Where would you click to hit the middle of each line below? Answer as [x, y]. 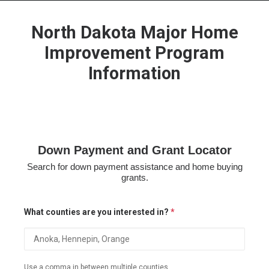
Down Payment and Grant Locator [134, 150]
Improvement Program [134, 53]
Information [134, 73]
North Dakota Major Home [134, 32]
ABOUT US [42, 112]
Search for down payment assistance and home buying [134, 167]
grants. [134, 177]
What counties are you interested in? [97, 212]
